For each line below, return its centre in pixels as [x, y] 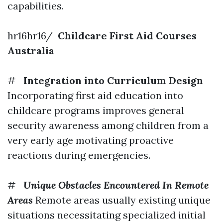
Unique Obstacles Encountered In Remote [116, 185]
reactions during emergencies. [79, 155]
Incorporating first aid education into [95, 95]
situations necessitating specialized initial [107, 215]
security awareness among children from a [108, 125]
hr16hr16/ [31, 36]
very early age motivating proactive [91, 140]
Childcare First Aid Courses [126, 36]
